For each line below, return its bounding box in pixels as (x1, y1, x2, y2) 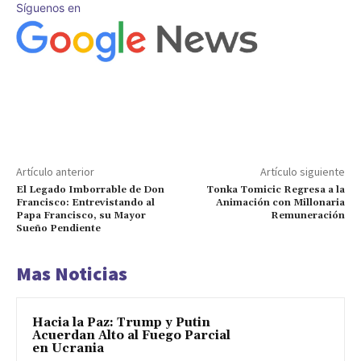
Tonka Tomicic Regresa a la (205, 183, 345, 196)
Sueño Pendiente (16, 222, 101, 234)
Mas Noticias (16, 260, 127, 286)
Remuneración (270, 209, 345, 222)
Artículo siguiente (259, 164, 345, 179)
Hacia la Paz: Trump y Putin (32, 314, 210, 330)
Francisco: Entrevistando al (16, 196, 155, 209)
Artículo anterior (16, 164, 94, 179)
